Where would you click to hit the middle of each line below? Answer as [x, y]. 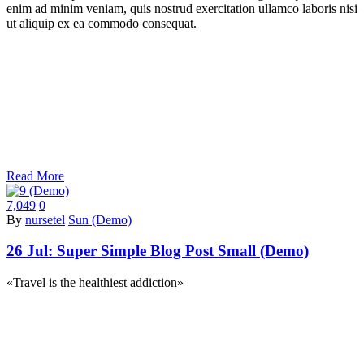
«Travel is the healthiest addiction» [95, 283]
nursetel [45, 219]
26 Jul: [32, 251]
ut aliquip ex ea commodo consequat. [102, 23]
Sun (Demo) [100, 219]
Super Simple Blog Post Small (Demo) [183, 251]
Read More [35, 175]
